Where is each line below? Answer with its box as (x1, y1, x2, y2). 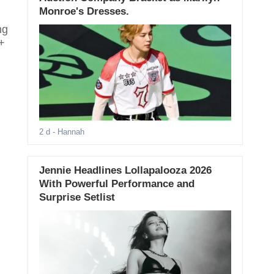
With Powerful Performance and (39, 178, 194, 190)
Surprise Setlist (39, 191, 115, 204)
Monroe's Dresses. (39, 6, 129, 17)
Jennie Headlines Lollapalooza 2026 (39, 165, 212, 177)
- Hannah (50, 127, 84, 137)
